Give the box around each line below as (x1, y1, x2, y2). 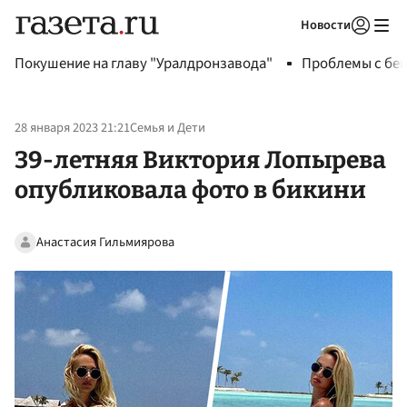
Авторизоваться (243, 40, 329, 56)
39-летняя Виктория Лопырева (15, 144, 386, 174)
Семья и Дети (130, 118, 205, 138)
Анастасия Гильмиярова (36, 232, 174, 252)
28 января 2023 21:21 (15, 118, 130, 138)
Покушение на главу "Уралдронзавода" (15, 53, 273, 74)
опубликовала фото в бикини (15, 174, 366, 204)
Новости (301, 15, 351, 35)
